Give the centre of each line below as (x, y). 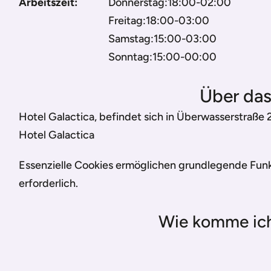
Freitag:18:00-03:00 (159, 21)
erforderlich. (48, 183)
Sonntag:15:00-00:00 (162, 57)
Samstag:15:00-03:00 (162, 39)
